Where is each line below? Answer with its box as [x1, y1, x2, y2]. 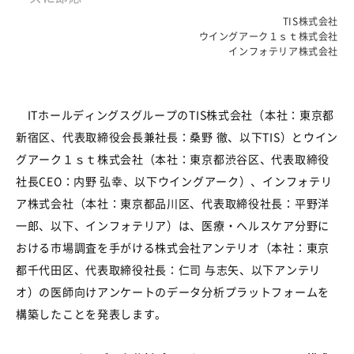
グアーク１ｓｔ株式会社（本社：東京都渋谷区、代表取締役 [16, 151, 330, 167]
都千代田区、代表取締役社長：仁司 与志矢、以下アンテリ [16, 262, 321, 277]
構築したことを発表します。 [16, 306, 168, 322]
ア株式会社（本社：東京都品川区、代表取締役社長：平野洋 [16, 195, 330, 211]
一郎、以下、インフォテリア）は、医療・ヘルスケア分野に [16, 217, 330, 233]
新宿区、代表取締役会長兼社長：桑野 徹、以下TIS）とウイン [16, 129, 338, 145]
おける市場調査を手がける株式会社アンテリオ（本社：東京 [16, 239, 330, 255]
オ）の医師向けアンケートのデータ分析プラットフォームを [16, 284, 330, 299]
